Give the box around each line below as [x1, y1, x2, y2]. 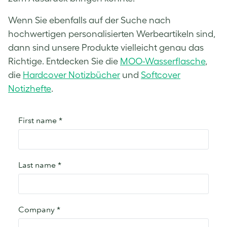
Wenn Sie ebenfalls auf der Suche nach [8, 15, 171, 25]
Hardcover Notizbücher [23, 69, 120, 80]
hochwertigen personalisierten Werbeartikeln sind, [8, 28, 215, 39]
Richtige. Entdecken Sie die [8, 56, 120, 66]
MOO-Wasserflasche [120, 56, 205, 66]
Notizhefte [8, 83, 51, 94]
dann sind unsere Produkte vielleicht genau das [8, 42, 204, 53]
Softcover [141, 69, 180, 80]
